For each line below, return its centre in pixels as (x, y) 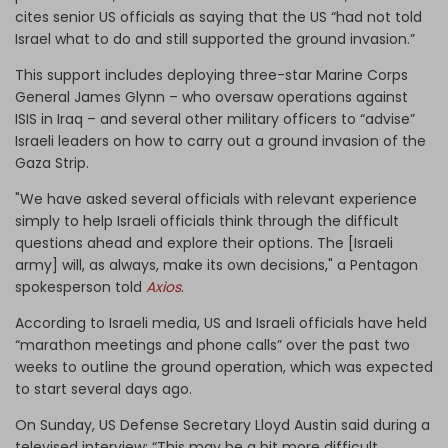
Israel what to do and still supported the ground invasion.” (215, 38)
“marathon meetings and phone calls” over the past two (212, 344)
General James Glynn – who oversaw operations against (211, 96)
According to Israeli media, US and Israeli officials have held (221, 322)
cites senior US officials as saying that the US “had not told (218, 16)
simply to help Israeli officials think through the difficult (207, 220)
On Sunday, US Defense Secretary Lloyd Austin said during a (222, 424)
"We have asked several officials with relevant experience (216, 198)
